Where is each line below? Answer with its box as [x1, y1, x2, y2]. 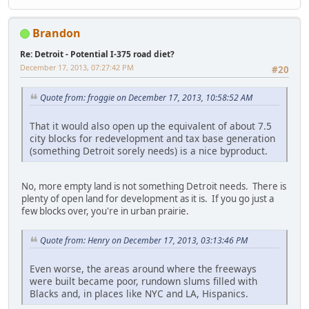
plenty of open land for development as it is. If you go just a [21, 192, 274, 205]
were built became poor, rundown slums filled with [30, 274, 257, 288]
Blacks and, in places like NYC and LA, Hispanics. [30, 286, 248, 300]
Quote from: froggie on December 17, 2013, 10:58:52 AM [40, 92, 252, 104]
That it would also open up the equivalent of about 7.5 [30, 119, 272, 132]
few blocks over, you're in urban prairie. [21, 204, 189, 217]
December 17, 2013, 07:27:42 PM [20, 61, 134, 72]
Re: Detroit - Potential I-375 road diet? [20, 48, 175, 60]
